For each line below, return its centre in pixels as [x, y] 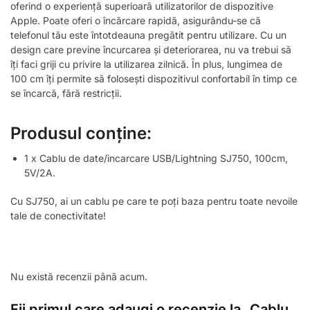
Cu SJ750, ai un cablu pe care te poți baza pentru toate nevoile [154, 201]
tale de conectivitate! [58, 215]
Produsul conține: [81, 134]
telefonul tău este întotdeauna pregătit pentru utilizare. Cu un [148, 35]
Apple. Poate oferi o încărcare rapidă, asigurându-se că [136, 21]
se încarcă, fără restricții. [66, 93]
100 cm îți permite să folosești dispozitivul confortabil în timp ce [154, 79]
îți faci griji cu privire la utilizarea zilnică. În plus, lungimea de [146, 64]
